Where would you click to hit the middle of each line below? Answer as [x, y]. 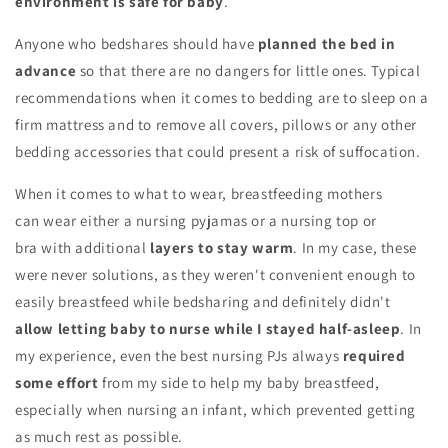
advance [46, 71]
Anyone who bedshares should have [136, 44]
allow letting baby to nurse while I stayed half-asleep [208, 329]
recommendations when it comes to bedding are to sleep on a [222, 98]
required [374, 356]
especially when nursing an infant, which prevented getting [215, 410]
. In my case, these [355, 248]
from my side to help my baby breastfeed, [239, 383]
